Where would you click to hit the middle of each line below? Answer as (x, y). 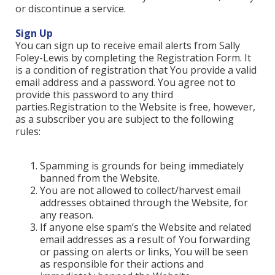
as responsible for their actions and (122, 264)
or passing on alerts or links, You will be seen (144, 252)
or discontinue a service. (71, 9)
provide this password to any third (94, 95)
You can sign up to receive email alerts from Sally (128, 45)
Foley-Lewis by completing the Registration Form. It (133, 58)
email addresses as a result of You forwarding (145, 239)
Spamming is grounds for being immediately (142, 166)
